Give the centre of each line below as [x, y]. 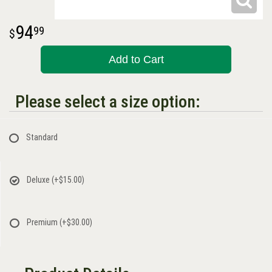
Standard [42, 138]
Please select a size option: [107, 102]
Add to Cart [136, 60]
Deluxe [39, 180]
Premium [43, 223]
